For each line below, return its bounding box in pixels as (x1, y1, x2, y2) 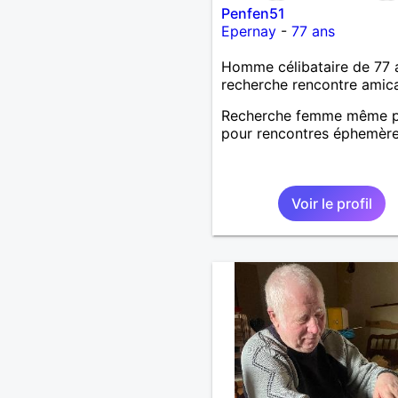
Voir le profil (291, 194, 372, 212)
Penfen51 (220, 4, 285, 22)
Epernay (220, 21, 276, 40)
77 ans (291, 21, 335, 40)
